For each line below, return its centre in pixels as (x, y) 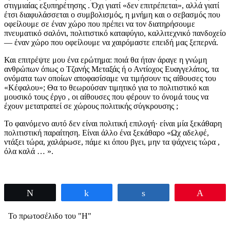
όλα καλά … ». (29, 151)
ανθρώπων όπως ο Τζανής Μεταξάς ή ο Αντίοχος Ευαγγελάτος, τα (111, 69)
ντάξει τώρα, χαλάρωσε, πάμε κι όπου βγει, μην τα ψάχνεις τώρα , (112, 142)
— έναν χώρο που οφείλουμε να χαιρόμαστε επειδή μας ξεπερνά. (111, 42)
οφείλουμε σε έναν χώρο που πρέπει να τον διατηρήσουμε (100, 24)
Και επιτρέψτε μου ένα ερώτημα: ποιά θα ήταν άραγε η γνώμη (106, 60)
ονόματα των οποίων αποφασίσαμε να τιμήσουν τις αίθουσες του (110, 78)
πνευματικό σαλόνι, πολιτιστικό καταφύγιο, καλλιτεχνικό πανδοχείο (115, 33)
